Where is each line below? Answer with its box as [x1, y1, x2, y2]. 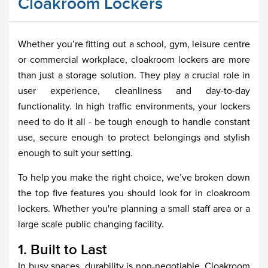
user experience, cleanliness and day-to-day [18, 85, 250, 97]
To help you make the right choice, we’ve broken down [18, 172, 250, 184]
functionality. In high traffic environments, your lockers [18, 100, 250, 112]
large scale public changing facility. [18, 218, 164, 230]
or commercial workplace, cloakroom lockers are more [18, 54, 250, 66]
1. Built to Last [18, 241, 107, 258]
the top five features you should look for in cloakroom [18, 187, 250, 199]
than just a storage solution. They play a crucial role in [18, 69, 250, 81]
